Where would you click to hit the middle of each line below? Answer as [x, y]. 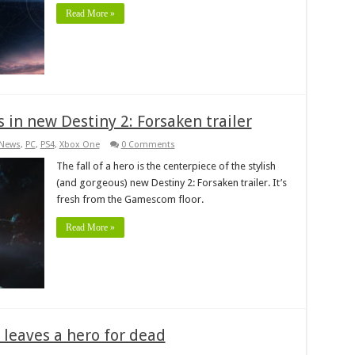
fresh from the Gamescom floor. [130, 199]
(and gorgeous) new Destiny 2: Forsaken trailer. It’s [171, 182]
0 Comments [148, 144]
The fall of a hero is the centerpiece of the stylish [166, 166]
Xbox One [79, 144]
